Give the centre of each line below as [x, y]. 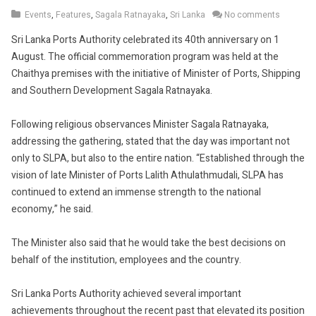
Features [73, 15]
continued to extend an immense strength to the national [136, 193]
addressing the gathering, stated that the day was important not [151, 142]
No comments [252, 15]
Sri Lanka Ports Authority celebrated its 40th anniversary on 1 [145, 40]
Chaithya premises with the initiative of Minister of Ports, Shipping [156, 74]
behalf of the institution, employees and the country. [126, 260]
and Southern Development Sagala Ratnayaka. [112, 91]
